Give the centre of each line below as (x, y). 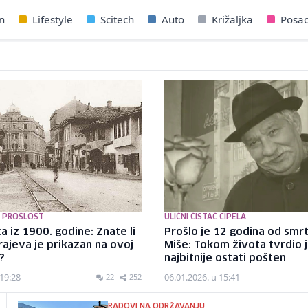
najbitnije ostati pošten (225, 258)
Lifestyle (52, 19)
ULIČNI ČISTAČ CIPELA (206, 217)
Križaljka (232, 19)
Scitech (117, 19)
